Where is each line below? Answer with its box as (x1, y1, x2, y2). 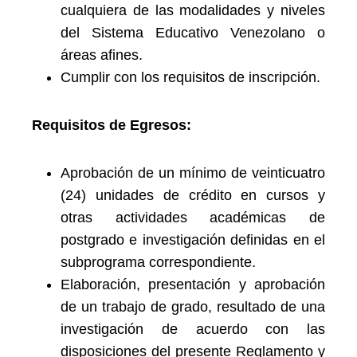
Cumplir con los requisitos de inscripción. (61, 69, 320, 85)
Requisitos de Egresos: (32, 117, 191, 133)
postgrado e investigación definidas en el (61, 232, 325, 248)
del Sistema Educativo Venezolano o (61, 25, 325, 41)
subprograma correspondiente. (61, 254, 256, 270)
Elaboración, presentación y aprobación (61, 277, 325, 292)
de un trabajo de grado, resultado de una (61, 299, 325, 315)
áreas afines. (61, 47, 151, 63)
